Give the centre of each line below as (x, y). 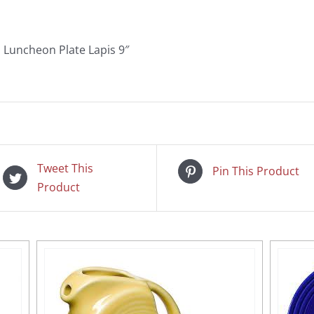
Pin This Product (256, 171)
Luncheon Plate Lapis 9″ (66, 49)
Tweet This (65, 168)
